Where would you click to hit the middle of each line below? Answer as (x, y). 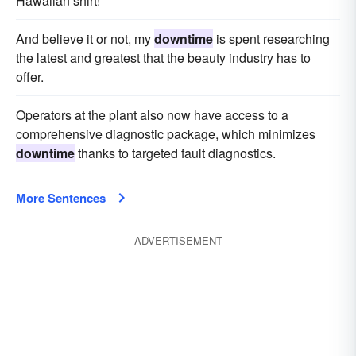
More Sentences (61, 198)
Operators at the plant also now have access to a (152, 115)
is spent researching (271, 39)
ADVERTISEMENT (178, 240)
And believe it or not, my (85, 39)
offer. (30, 77)
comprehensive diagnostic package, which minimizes (166, 134)
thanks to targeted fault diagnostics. (175, 153)
